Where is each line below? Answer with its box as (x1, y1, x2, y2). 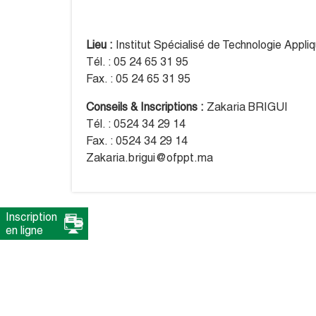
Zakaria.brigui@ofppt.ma (86, 151, 213, 165)
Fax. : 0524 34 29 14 (86, 134, 188, 148)
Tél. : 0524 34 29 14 (86, 117, 186, 131)
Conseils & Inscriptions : (86, 100, 204, 114)
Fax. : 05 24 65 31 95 (86, 72, 190, 86)
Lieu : (86, 38, 113, 52)
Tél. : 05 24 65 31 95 (86, 55, 188, 69)
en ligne (6, 224, 43, 237)
